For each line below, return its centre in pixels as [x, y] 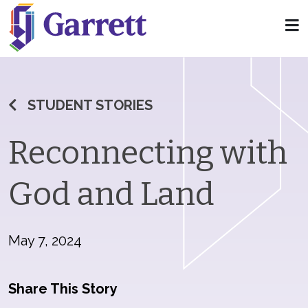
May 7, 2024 [45, 241]
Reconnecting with [148, 153]
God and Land [111, 194]
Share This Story [63, 289]
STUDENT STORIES [90, 105]
